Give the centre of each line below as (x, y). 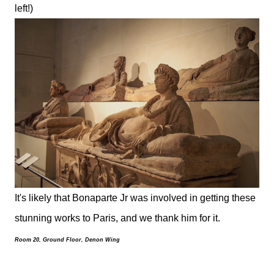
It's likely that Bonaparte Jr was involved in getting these (135, 198)
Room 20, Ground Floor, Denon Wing (67, 239)
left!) (24, 8)
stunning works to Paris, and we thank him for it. (117, 218)
